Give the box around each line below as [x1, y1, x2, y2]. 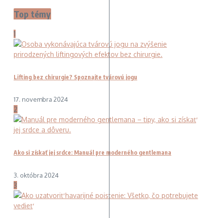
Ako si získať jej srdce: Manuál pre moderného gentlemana [14, 149, 171, 157]
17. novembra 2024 [14, 95, 68, 104]
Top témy [14, 8, 51, 19]
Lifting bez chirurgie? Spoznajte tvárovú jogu [14, 73, 137, 81]
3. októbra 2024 [14, 171, 59, 180]
